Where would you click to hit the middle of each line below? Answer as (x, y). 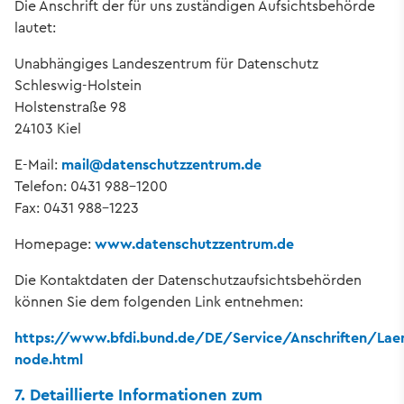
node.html (49, 360)
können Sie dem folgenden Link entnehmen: (161, 302)
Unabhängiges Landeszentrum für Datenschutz (166, 64)
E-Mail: (38, 165)
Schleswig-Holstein (78, 86)
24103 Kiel (48, 129)
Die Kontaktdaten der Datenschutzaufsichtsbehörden (188, 280)
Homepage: (55, 244)
